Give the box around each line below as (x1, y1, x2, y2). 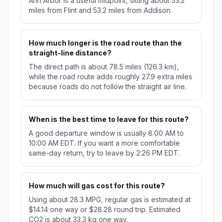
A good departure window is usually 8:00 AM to (29, 129, 184, 138)
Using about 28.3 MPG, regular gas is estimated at (29, 195, 191, 204)
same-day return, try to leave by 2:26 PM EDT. (29, 149, 180, 158)
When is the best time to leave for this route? (29, 115, 189, 124)
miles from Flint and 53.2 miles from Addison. (29, 6, 172, 15)
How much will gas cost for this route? (29, 181, 165, 190)
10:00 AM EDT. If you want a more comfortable (29, 139, 180, 148)
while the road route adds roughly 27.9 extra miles (29, 72, 192, 81)
